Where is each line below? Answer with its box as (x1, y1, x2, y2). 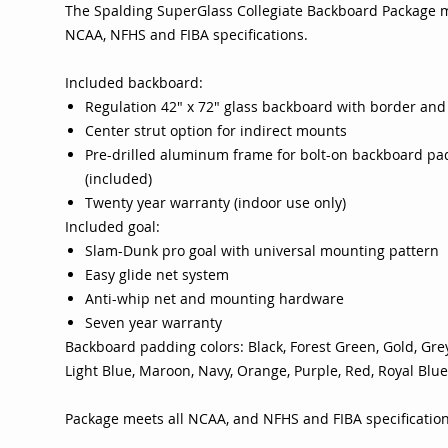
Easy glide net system (85, 265, 229, 285)
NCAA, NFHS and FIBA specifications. (65, 25, 308, 45)
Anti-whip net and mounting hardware (85, 289, 344, 309)
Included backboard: (65, 73, 203, 93)
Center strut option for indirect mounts (85, 121, 347, 141)
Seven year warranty (85, 313, 222, 333)
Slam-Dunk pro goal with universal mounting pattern (85, 241, 439, 261)
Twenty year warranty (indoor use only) (85, 193, 346, 213)
